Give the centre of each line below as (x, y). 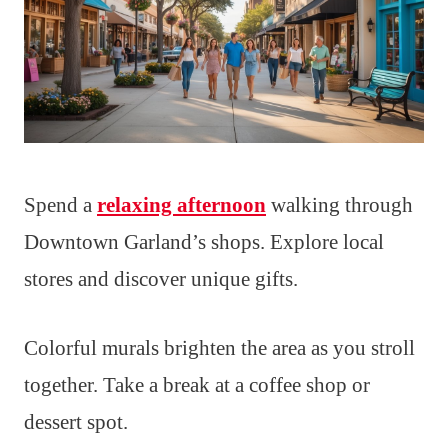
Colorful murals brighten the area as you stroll (219, 348)
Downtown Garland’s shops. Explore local (204, 242)
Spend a (60, 205)
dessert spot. (76, 422)
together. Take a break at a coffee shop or (197, 385)
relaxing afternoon (181, 205)
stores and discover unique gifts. (161, 279)
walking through (339, 205)
